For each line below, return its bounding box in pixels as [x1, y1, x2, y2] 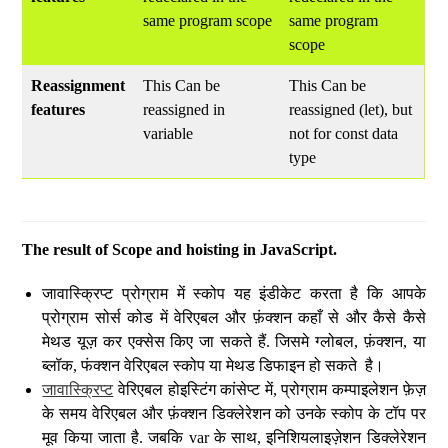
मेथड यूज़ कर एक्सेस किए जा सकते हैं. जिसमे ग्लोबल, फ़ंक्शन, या [42, 332, 426, 350]
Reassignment [31, 77, 126, 94]
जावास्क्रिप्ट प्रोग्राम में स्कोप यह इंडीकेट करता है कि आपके [42, 284, 426, 302]
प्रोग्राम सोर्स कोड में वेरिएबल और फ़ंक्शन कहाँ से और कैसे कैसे [42, 308, 426, 326]
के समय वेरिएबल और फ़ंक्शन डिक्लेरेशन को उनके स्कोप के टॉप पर [42, 404, 426, 422]
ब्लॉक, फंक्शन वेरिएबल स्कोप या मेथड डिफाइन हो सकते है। [42, 356, 385, 374]
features [31, 101, 86, 118]
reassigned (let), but [289, 101, 413, 118]
